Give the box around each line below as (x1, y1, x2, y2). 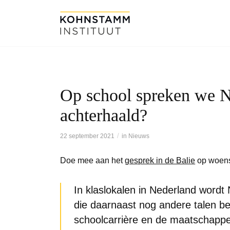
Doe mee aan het (60, 156, 125, 165)
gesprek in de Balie (125, 156, 196, 165)
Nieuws (128, 132, 150, 139)
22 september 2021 (60, 132, 115, 139)
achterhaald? (60, 106, 148, 125)
